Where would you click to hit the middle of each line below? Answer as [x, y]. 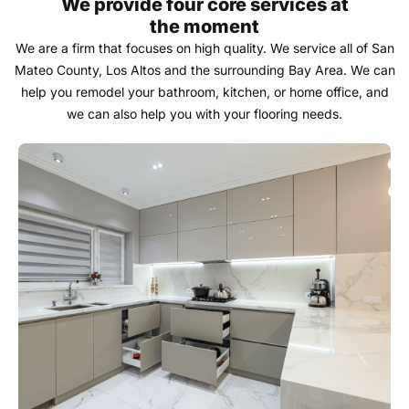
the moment [204, 27]
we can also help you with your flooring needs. [204, 114]
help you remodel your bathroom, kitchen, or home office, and [204, 92]
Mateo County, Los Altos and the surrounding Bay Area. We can [204, 70]
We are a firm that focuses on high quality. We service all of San [204, 48]
